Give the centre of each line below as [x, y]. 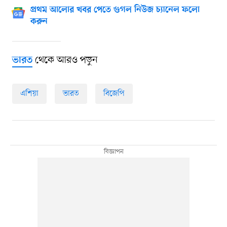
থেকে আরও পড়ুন [65, 60]
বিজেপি [114, 93]
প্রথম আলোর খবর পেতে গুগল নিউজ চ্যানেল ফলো [115, 10]
